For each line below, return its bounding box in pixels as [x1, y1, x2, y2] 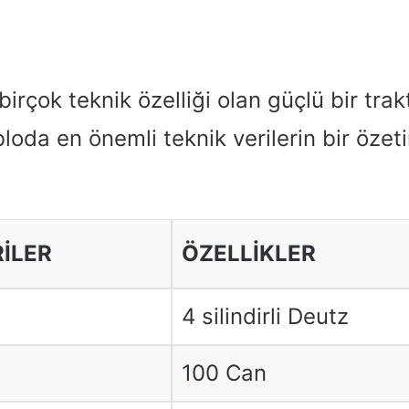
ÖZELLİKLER [181, 239, 316, 267]
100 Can [181, 359, 267, 386]
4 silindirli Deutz [181, 302, 349, 330]
